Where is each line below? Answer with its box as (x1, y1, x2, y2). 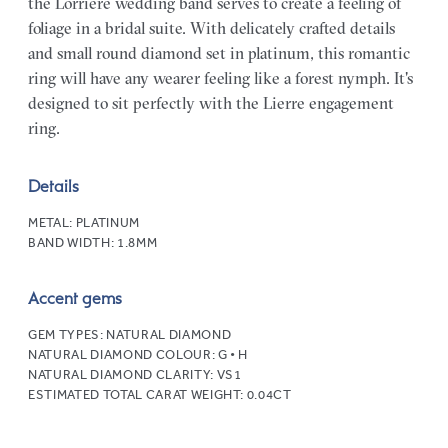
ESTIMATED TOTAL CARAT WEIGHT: (28, 386, 247, 402)
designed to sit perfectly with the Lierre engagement (28, 92, 394, 113)
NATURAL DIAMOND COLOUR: (28, 346, 218, 362)
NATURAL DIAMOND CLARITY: (28, 366, 217, 382)
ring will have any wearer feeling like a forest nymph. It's (28, 67, 413, 88)
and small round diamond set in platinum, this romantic (28, 42, 410, 63)
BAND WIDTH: (28, 234, 117, 250)
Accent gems (28, 287, 122, 308)
